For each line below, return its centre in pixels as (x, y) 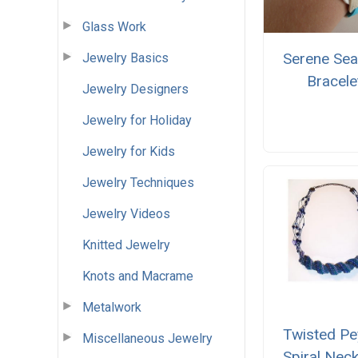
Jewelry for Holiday (137, 120)
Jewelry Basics (125, 58)
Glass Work (114, 26)
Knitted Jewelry (126, 245)
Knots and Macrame (138, 276)
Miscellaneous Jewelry (147, 338)
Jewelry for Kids (129, 151)
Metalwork (112, 307)
